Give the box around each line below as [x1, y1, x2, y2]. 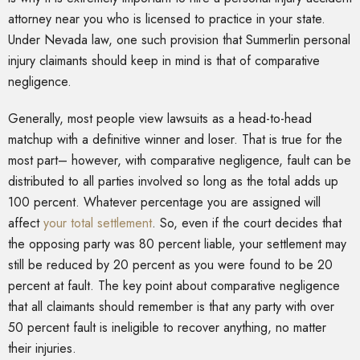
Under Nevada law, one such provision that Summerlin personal [8, 31, 350, 50]
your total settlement [43, 214, 152, 233]
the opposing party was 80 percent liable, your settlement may [8, 235, 346, 254]
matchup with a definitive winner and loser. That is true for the [8, 130, 342, 149]
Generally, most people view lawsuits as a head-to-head [8, 109, 312, 129]
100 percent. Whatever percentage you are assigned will [8, 193, 321, 212]
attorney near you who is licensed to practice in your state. [8, 10, 325, 29]
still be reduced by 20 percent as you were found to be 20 [8, 256, 333, 275]
